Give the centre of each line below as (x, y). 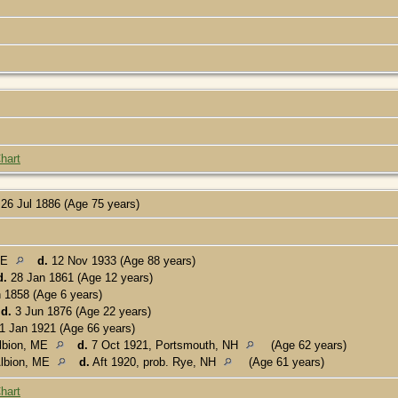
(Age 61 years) (285, 362)
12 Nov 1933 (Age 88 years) (122, 260)
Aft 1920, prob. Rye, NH (155, 362)
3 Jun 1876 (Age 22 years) (81, 311)
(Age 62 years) (307, 345)
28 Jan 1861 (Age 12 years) (80, 277)
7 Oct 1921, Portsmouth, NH (165, 345)
